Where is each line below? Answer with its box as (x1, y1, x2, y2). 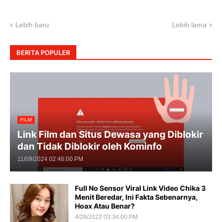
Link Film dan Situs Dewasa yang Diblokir (17, 129, 203, 140)
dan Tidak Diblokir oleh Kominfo (17, 141, 162, 152)
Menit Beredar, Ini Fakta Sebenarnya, (75, 193, 198, 201)
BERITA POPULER (16, 48, 70, 56)
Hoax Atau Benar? (75, 202, 135, 210)
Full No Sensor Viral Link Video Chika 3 (75, 184, 206, 192)
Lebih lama (172, 21, 207, 29)
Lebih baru (15, 21, 49, 29)
